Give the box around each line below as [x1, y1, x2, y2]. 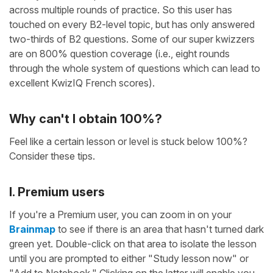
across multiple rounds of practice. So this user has [9, 4, 232, 16]
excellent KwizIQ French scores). [9, 77, 155, 90]
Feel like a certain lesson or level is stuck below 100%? [9, 135, 247, 148]
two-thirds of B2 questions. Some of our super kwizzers [9, 33, 255, 46]
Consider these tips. [9, 150, 95, 163]
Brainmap [9, 223, 55, 236]
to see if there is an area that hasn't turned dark [55, 223, 264, 236]
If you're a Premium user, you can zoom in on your [9, 208, 232, 221]
